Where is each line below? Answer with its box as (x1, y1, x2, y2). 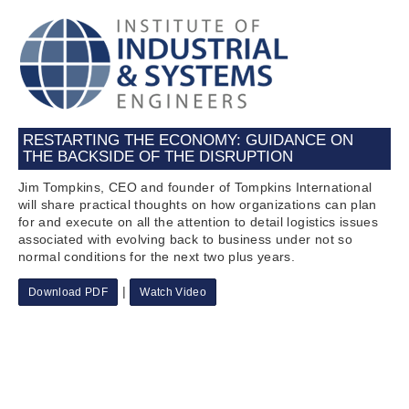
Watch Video (140, 286, 207, 299)
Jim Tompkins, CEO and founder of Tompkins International (18, 180, 372, 194)
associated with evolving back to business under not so (18, 232, 352, 246)
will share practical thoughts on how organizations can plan (18, 197, 377, 212)
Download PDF (28, 286, 109, 299)
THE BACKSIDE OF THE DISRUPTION (23, 148, 293, 165)
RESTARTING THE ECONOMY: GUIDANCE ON (23, 131, 353, 149)
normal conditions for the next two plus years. (18, 249, 299, 264)
